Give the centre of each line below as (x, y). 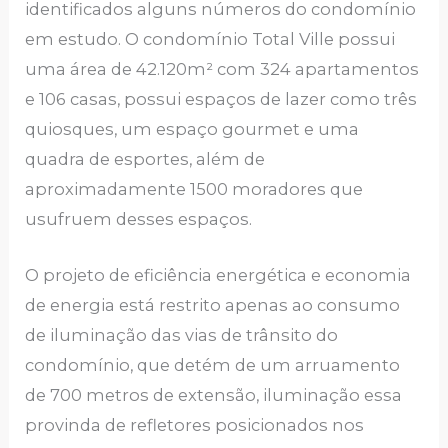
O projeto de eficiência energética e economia (218, 275)
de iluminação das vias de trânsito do (182, 335)
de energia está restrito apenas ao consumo (213, 305)
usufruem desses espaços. (141, 218)
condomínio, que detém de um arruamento (213, 365)
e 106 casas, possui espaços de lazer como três (221, 98)
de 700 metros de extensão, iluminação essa (214, 395)
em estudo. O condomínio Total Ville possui (210, 38)
